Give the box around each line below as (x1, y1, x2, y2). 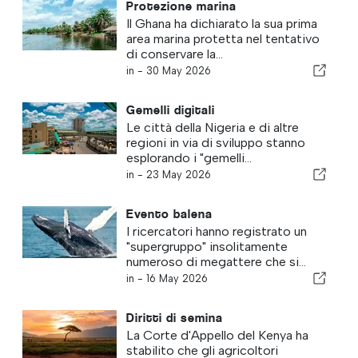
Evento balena (125, 205, 213, 221)
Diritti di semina (125, 309, 223, 325)
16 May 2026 (145, 272, 208, 284)
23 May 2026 (145, 168, 211, 181)
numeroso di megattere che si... (125, 253, 306, 269)
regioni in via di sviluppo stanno (125, 134, 305, 150)
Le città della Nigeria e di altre (125, 119, 299, 135)
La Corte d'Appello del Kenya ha (125, 327, 308, 343)
